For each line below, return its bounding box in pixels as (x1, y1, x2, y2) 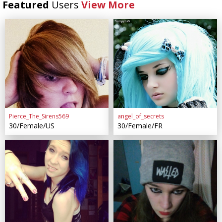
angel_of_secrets (117, 111, 164, 120)
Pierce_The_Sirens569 (8, 111, 69, 120)
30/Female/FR (117, 120, 163, 130)
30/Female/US (8, 120, 55, 130)
